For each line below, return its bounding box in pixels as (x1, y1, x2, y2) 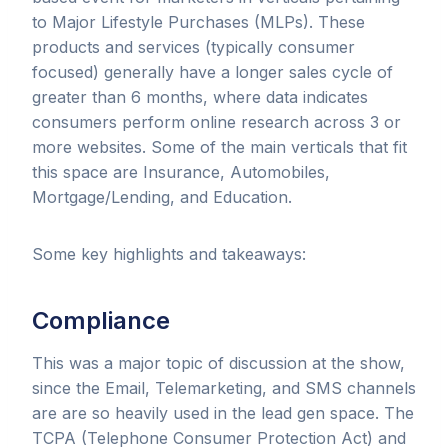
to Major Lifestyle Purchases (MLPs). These (32, 11, 365, 32)
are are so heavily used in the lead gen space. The (32, 402, 414, 423)
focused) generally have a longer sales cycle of (32, 61, 393, 82)
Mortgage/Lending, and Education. (32, 186, 292, 207)
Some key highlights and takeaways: (32, 243, 306, 264)
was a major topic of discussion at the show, (69, 352, 405, 373)
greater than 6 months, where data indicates (32, 86, 368, 107)
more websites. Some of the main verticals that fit (32, 136, 407, 157)
